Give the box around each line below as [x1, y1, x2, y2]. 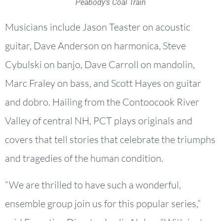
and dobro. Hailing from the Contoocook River [5, 96, 199, 109]
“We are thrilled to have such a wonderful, [5, 179, 181, 191]
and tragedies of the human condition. [5, 152, 163, 165]
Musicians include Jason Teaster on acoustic [5, 21, 190, 34]
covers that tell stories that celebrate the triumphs [5, 133, 216, 146]
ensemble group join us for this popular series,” [5, 197, 201, 210]
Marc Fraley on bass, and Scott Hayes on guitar [5, 77, 201, 90]
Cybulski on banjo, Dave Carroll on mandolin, [5, 58, 195, 71]
